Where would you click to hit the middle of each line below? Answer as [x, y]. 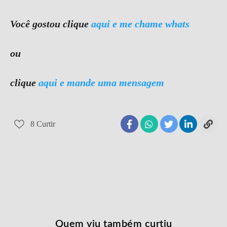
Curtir [46, 124]
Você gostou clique [51, 24]
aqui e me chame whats [140, 24]
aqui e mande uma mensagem [103, 83]
